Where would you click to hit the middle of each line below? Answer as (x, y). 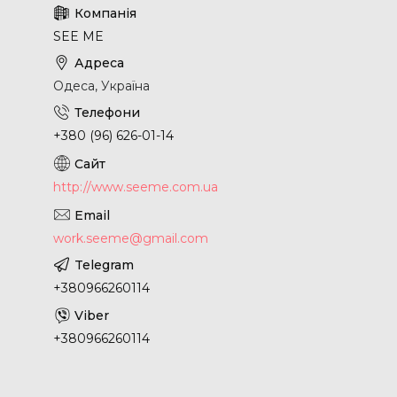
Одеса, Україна (101, 86)
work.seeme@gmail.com (131, 239)
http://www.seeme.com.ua (136, 187)
